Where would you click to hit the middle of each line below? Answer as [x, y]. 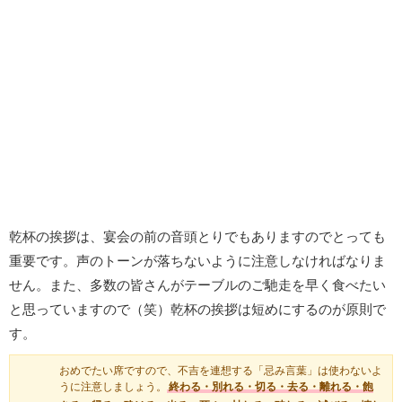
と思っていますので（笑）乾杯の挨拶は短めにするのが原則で [197, 310]
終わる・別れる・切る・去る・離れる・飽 [271, 387]
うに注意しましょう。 [113, 387]
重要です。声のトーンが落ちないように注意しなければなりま [197, 261]
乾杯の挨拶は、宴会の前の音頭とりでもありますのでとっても [197, 237]
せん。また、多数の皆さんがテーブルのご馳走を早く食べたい [197, 285]
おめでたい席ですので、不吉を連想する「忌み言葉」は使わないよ [221, 371]
